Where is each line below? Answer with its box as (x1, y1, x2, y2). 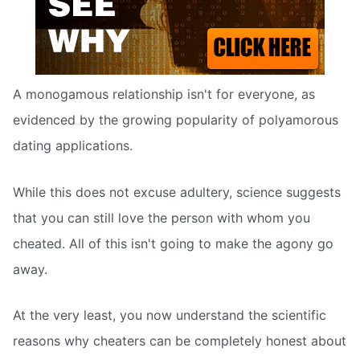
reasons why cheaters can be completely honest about (13, 333, 346, 350)
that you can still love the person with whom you (13, 209, 310, 226)
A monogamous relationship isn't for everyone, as (13, 86, 315, 103)
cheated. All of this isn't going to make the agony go (13, 235, 333, 252)
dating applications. (13, 137, 133, 154)
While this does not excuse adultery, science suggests (13, 183, 341, 200)
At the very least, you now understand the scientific (13, 307, 326, 324)
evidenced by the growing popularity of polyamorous (13, 112, 338, 129)
